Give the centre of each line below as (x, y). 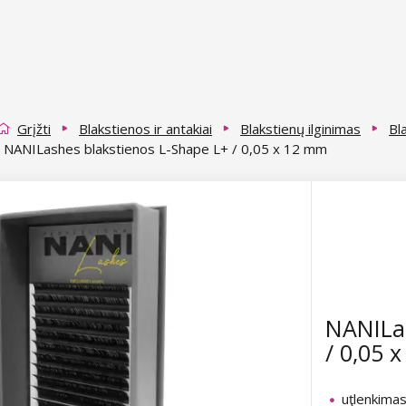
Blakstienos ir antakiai (145, 128)
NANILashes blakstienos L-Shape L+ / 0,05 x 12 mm (165, 148)
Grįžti (34, 128)
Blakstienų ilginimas (300, 128)
